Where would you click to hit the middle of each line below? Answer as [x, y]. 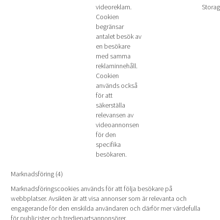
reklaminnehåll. [117, 66]
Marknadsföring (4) [37, 174]
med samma [113, 56]
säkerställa [110, 105]
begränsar [110, 27]
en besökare [113, 46]
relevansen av [115, 115]
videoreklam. [114, 7]
